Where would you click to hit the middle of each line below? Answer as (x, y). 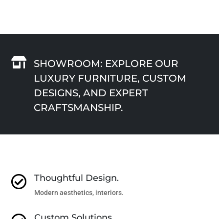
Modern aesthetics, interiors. (79, 192)
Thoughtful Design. (76, 178)
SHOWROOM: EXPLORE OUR (106, 63)
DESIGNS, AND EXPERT (91, 93)
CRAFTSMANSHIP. (78, 107)
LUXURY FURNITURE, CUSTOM (110, 78)
